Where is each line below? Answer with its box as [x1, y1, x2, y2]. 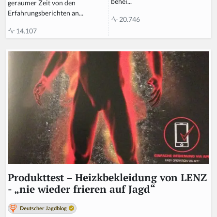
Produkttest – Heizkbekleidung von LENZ [8, 170, 207, 184]
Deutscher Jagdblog [20, 204, 67, 211]
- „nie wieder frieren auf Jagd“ [8, 182, 155, 196]
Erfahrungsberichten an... [8, 9, 83, 17]
